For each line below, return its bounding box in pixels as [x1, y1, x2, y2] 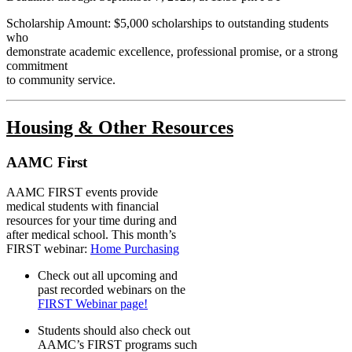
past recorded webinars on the [38, 283, 185, 297]
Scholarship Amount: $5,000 [6, 16, 148, 30]
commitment [6, 58, 68, 72]
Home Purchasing [90, 242, 179, 256]
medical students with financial [6, 200, 159, 214]
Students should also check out [38, 324, 190, 338]
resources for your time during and [6, 214, 177, 228]
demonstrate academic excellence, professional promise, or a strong [6, 44, 338, 58]
